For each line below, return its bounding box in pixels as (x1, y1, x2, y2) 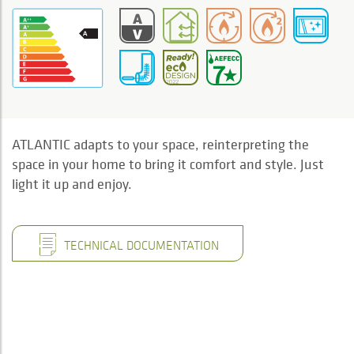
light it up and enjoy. (12, 175, 132, 193)
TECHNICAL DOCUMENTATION (61, 237, 219, 253)
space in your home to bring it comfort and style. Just (12, 155, 324, 173)
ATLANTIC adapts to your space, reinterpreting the (12, 135, 309, 153)
